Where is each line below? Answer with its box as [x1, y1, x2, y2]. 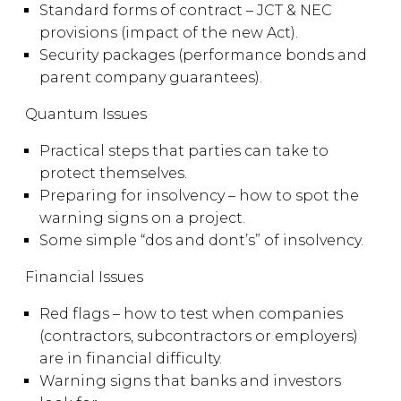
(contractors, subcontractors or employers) [39, 328, 358, 345]
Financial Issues [25, 269, 147, 286]
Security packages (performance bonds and [39, 47, 367, 64]
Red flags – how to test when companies [39, 305, 343, 322]
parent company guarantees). [39, 69, 266, 86]
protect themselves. [39, 165, 191, 182]
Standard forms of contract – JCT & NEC [39, 2, 332, 19]
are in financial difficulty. [39, 350, 226, 367]
